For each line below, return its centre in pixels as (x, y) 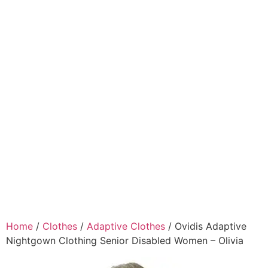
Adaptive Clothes (126, 226)
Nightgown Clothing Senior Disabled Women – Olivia (125, 240)
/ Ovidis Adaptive (206, 226)
